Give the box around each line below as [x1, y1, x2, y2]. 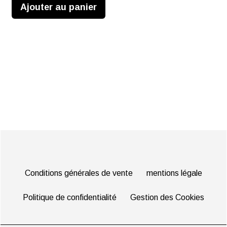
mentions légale [146, 168, 202, 177]
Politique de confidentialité [23, 193, 117, 202]
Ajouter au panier [20, 2, 97, 13]
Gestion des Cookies [130, 193, 204, 202]
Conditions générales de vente [25, 168, 133, 177]
